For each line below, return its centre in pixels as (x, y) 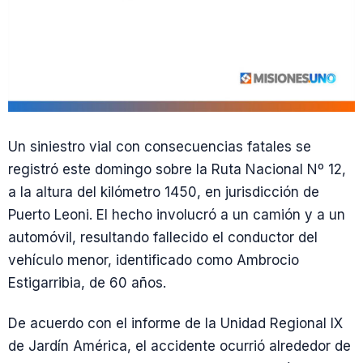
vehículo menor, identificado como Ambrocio (154, 261)
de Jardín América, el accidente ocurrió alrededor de (179, 346)
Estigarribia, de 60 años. (87, 283)
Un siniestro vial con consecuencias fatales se (160, 147)
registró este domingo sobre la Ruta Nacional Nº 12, (177, 170)
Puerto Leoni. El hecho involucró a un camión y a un (177, 215)
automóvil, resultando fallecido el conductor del (163, 238)
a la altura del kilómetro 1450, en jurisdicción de (164, 192)
